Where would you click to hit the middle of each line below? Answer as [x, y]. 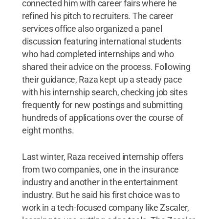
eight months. [48, 130]
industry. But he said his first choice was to [101, 195]
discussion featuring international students [102, 41]
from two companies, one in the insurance [100, 169]
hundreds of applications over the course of [103, 117]
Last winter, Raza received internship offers [102, 156]
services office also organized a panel [92, 28]
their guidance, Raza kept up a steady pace [102, 79]
